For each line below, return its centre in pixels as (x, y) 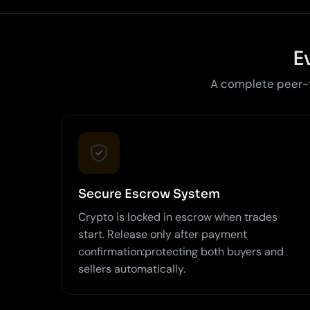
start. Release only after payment (163, 234)
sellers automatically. (132, 268)
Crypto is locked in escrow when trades (178, 217)
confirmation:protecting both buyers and (181, 251)
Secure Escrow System (149, 193)
